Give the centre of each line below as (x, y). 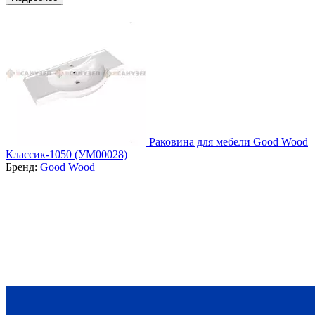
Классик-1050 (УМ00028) (66, 154)
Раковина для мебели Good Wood (229, 141)
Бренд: (23, 167)
